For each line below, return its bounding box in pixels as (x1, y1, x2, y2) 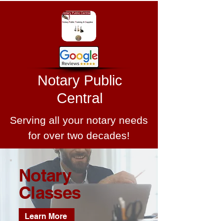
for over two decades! (28, 130, 130, 141)
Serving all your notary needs (10, 114, 148, 126)
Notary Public (37, 73, 122, 88)
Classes (19, 182, 81, 203)
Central (57, 90, 103, 106)
